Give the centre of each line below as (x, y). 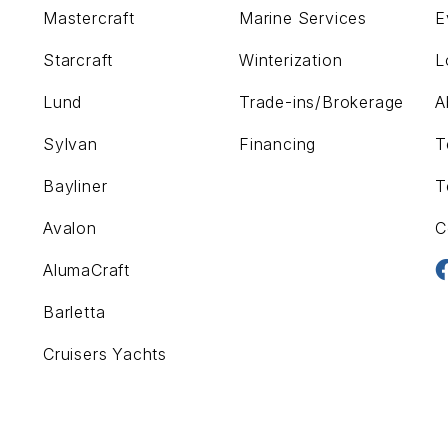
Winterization (291, 60)
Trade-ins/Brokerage (322, 102)
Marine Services (303, 18)
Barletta (74, 312)
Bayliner (75, 186)
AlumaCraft (86, 270)
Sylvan (70, 144)
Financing (278, 144)
